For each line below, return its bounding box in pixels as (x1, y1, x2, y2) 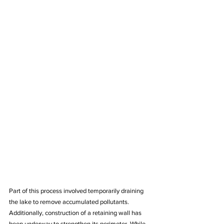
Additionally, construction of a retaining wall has (9, 209, 143, 217)
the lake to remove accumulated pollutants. (9, 198, 130, 206)
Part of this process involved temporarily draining (9, 187, 145, 195)
